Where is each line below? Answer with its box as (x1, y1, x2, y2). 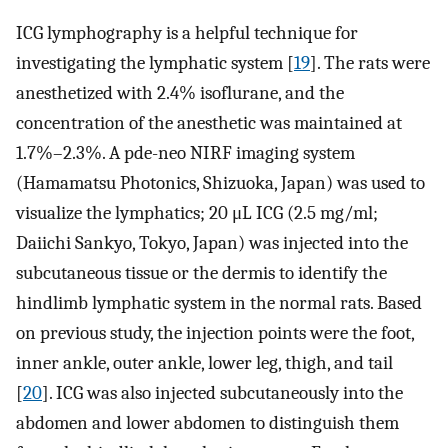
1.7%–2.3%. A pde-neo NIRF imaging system (16, 142, 355, 165)
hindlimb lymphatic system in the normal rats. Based (16, 292, 422, 315)
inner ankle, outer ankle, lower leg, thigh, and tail (16, 352, 393, 375)
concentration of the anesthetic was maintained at (16, 112, 402, 135)
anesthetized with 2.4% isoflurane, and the (16, 82, 344, 105)
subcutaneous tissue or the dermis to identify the (16, 262, 387, 285)
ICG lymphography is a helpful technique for (16, 22, 358, 45)
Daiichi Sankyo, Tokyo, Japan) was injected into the (16, 232, 408, 255)
